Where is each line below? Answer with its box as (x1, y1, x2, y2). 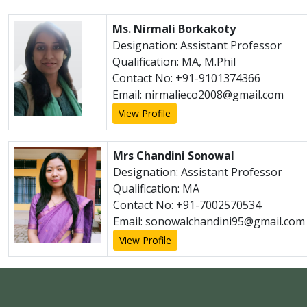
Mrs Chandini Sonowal (113, 148, 234, 163)
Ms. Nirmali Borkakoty (112, 21, 236, 36)
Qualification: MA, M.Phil (112, 54, 236, 69)
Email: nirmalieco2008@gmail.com (112, 87, 284, 102)
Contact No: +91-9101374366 (112, 71, 260, 86)
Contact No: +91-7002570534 (113, 197, 261, 212)
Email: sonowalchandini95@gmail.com (113, 214, 305, 229)
